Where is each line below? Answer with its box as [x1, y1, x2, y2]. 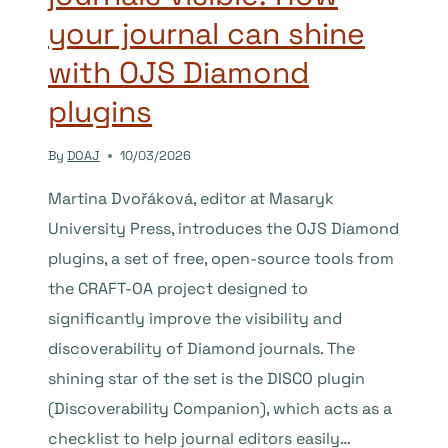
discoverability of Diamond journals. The [48, 337, 355, 359]
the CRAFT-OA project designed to [48, 277, 308, 299]
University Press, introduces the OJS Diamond [48, 217, 399, 239]
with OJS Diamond [48, 53, 309, 93]
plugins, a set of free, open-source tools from [48, 247, 394, 269]
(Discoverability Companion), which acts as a [48, 397, 392, 419]
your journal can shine [48, 14, 365, 54]
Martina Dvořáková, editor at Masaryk [48, 187, 334, 209]
